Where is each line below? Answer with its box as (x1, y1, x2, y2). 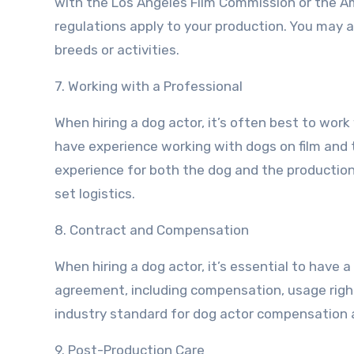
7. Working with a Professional (55, 78, 243, 94)
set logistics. (55, 186, 135, 201)
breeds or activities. (55, 42, 179, 58)
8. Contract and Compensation (55, 222, 249, 238)
